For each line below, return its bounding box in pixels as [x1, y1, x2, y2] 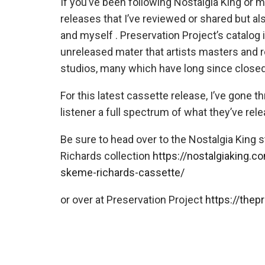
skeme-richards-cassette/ [60, 166, 187, 179]
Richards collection [60, 150, 153, 162]
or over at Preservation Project [60, 193, 205, 206]
